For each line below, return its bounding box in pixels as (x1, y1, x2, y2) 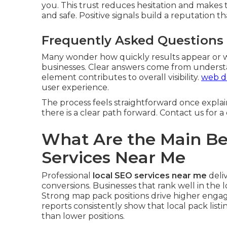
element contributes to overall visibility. (42, 72, 201, 82)
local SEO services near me (93, 171, 207, 180)
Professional (42, 171, 93, 180)
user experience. (42, 83, 109, 92)
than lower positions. (42, 211, 125, 221)
